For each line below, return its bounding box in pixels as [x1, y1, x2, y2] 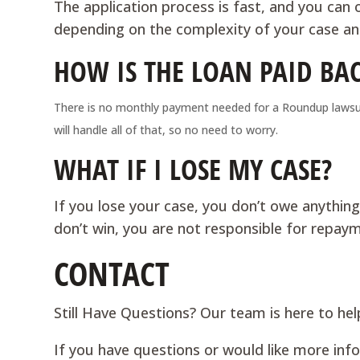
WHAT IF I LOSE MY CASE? [54, 150, 333, 188]
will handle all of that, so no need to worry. [54, 122, 279, 137]
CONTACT [54, 251, 170, 296]
